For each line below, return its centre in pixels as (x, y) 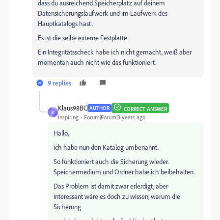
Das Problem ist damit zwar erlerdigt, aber (111, 186)
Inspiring (68, 117)
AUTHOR (99, 108)
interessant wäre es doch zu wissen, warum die (117, 196)
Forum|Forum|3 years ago (115, 117)
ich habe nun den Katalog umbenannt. (106, 147)
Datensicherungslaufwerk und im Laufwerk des (103, 13)
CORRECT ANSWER (145, 109)
